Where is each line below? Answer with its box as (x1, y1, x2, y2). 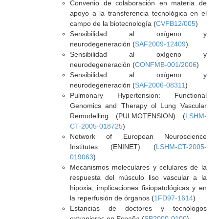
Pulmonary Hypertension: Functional (69, 91, 207, 99)
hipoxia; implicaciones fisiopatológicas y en (69, 184, 207, 192)
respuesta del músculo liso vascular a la (69, 174, 207, 181)
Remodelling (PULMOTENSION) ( (69, 112, 185, 120)
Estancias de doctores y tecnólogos (69, 204, 207, 212)
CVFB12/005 (155, 20, 196, 27)
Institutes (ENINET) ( (69, 143, 156, 151)
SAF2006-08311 (134, 81, 185, 89)
